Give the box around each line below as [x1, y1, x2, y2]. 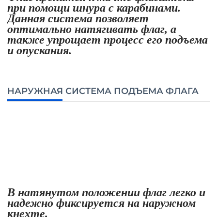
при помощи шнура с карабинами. [7, 1, 181, 14]
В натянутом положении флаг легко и [7, 186, 205, 199]
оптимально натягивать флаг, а [7, 22, 176, 35]
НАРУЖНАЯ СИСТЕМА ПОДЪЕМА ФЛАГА [7, 85, 199, 96]
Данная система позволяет [7, 12, 149, 25]
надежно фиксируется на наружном [7, 196, 196, 209]
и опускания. [7, 44, 75, 57]
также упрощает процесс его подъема [7, 33, 208, 46]
